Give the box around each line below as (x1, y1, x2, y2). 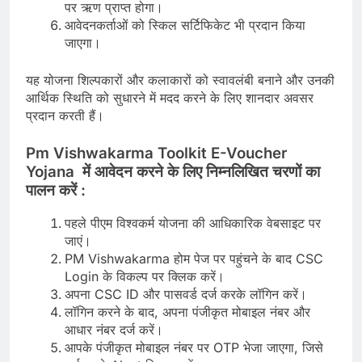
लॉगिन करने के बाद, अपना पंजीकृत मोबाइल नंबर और (65, 304, 310, 321)
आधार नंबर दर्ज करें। (65, 322, 163, 339)
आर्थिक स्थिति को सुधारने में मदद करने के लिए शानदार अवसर (26, 89, 314, 106)
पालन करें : (26, 180, 86, 200)
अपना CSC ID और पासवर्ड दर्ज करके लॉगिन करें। (65, 286, 307, 303)
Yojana (26, 162, 78, 181)
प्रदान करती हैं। (26, 107, 104, 124)
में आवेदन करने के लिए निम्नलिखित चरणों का (78, 162, 320, 181)
